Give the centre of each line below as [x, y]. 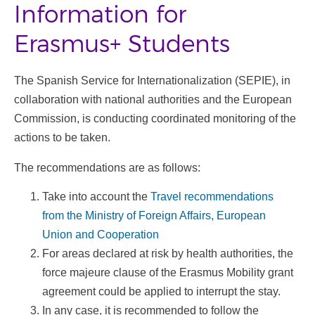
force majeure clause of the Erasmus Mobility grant [168, 272]
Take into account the [96, 196]
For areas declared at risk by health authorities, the [168, 253]
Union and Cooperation [101, 234]
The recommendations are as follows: [107, 168]
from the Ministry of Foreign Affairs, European [154, 215]
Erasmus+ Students [122, 45]
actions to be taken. [62, 138]
